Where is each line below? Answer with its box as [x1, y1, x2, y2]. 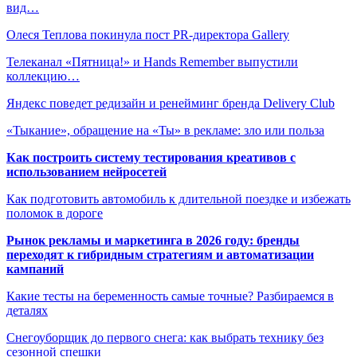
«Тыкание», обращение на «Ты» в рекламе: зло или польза [6, 123, 324, 137]
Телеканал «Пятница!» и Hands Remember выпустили [6, 54, 298, 69]
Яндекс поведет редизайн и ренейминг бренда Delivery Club [6, 96, 335, 110]
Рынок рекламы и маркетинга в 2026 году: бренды [6, 233, 300, 247]
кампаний [6, 261, 64, 276]
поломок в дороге [6, 206, 103, 220]
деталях [6, 303, 48, 317]
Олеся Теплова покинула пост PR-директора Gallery [6, 27, 289, 41]
